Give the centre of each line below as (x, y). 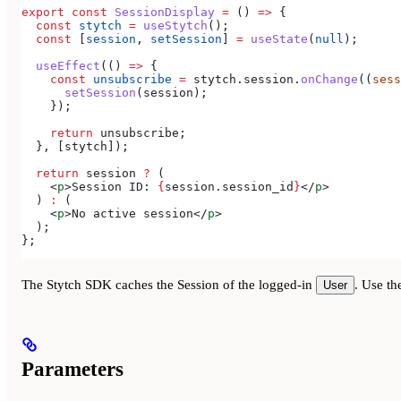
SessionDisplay (161, 13)
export (43, 13)
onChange (329, 80)
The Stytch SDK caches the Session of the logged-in (169, 284)
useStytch (172, 26)
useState (276, 39)
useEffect (61, 66)
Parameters (73, 369)
